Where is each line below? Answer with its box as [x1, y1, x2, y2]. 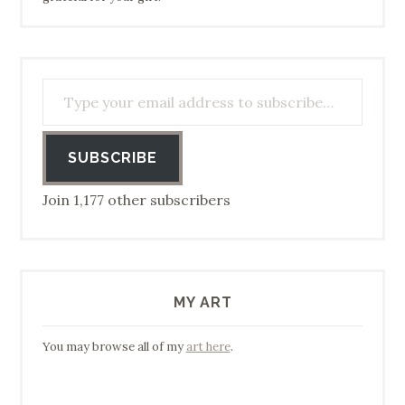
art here [185, 339, 231, 355]
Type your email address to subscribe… [41, 69, 107, 85]
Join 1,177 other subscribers [42, 190, 231, 209]
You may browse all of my [42, 339, 186, 355]
